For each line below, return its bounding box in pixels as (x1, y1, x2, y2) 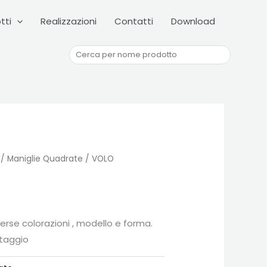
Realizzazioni (41, 14, 97, 27)
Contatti (114, 14, 153, 27)
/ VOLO (83, 153, 114, 165)
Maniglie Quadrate (7, 153, 83, 165)
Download (171, 14, 215, 27)
